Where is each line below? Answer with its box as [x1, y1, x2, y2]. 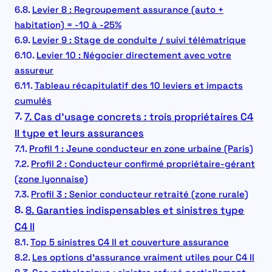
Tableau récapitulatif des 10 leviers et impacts [34, 80, 243, 92]
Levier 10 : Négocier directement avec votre [36, 49, 231, 61]
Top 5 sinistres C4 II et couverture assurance [30, 236, 229, 248]
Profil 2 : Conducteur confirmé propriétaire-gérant [30, 158, 255, 170]
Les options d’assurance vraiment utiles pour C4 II [32, 251, 254, 263]
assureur [15, 64, 53, 76]
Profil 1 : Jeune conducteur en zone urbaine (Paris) [29, 143, 253, 155]
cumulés [15, 95, 52, 107]
